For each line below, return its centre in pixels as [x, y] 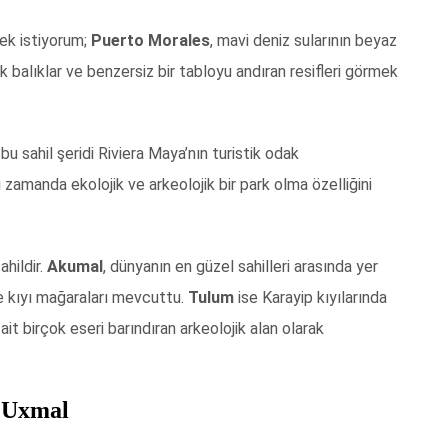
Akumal [75, 267]
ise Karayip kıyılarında [310, 298]
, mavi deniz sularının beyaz [303, 41]
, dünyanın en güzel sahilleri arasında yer [240, 267]
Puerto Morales [150, 41]
